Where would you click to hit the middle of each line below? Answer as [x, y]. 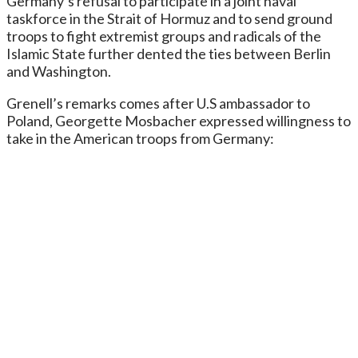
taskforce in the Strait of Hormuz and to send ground [169, 18]
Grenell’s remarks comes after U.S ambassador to [158, 103]
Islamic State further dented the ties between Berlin [169, 53]
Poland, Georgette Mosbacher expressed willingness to [179, 120]
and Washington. [59, 71]
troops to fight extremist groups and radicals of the [164, 36]
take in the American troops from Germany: [140, 138]
